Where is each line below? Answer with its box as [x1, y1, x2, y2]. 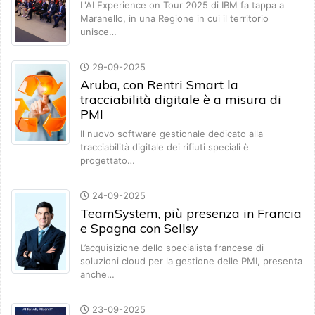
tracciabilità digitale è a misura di [80, 91, 281, 108]
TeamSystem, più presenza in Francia [80, 205, 302, 222]
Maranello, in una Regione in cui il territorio [80, 13, 269, 25]
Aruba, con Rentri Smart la [80, 77, 238, 94]
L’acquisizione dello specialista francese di [80, 242, 264, 254]
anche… [80, 269, 115, 281]
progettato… [80, 155, 135, 167]
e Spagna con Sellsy [80, 220, 198, 237]
